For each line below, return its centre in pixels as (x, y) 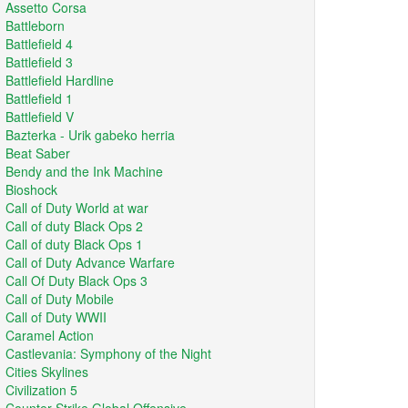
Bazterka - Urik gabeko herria (90, 135)
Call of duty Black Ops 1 (74, 244)
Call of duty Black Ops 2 (74, 226)
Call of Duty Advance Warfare (90, 262)
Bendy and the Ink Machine (84, 171)
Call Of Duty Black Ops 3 (76, 280)
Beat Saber (38, 153)
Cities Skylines (47, 372)
